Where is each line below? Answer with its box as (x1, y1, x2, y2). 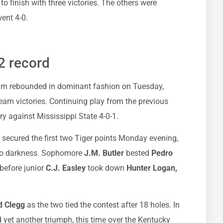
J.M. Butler (84, 148, 124, 158)
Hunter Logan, (124, 163, 177, 173)
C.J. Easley (44, 163, 88, 173)
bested (124, 148, 151, 158)
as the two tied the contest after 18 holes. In (27, 200, 180, 210)
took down (88, 163, 124, 173)
